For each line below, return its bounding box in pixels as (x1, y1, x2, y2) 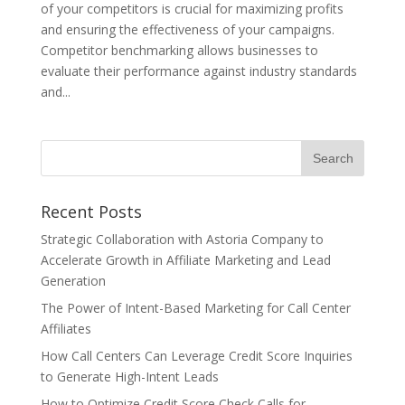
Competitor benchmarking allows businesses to (40, 42, 318, 60)
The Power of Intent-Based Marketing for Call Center (40, 299, 351, 317)
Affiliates (40, 320, 91, 338)
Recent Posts (40, 201, 142, 223)
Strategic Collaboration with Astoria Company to (40, 231, 324, 249)
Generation (40, 272, 106, 290)
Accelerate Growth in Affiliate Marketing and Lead (40, 251, 331, 269)
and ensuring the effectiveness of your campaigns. (40, 21, 334, 39)
